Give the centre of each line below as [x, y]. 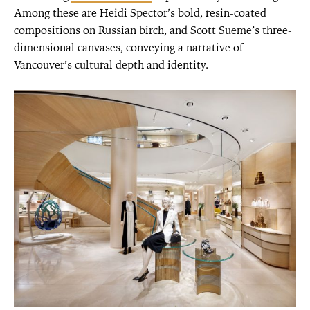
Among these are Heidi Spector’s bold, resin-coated [140, 12]
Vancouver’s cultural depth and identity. [111, 64]
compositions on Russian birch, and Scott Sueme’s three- [153, 30]
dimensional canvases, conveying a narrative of [128, 47]
